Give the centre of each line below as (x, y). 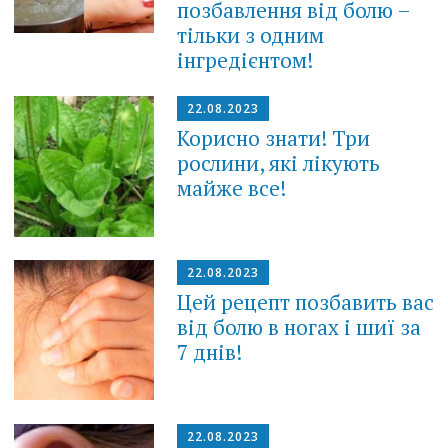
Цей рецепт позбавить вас (306, 302)
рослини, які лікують (279, 163)
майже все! (232, 188)
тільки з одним (251, 35)
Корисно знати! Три (274, 138)
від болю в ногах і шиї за (299, 327)
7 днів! (210, 352)
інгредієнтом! (245, 60)
